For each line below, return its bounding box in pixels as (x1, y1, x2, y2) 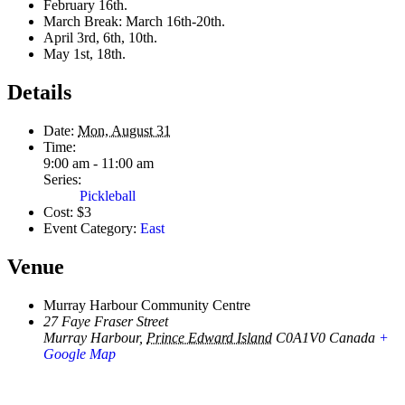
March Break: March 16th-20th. (43, 13, 225, 29)
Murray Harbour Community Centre (43, 297, 250, 313)
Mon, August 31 (78, 122, 171, 138)
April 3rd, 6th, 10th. (43, 29, 157, 45)
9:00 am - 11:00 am (43, 155, 154, 171)
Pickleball (80, 187, 136, 203)
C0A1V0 (276, 329, 325, 345)
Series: (43, 171, 81, 187)
